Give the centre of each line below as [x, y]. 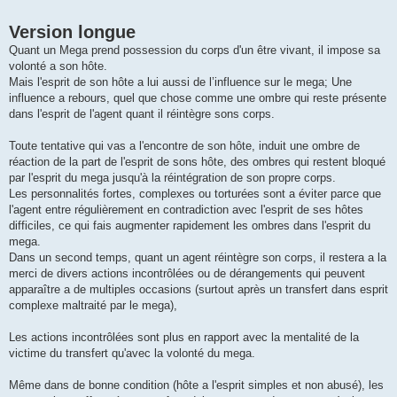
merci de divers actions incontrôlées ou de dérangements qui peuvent [187, 274]
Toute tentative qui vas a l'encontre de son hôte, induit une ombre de [184, 146]
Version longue [72, 32]
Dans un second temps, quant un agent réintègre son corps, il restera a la [198, 258]
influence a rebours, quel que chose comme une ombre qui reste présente [198, 98]
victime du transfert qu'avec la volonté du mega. [132, 354]
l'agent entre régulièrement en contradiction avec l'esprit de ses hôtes [186, 210]
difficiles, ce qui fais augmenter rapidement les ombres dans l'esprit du [190, 226]
